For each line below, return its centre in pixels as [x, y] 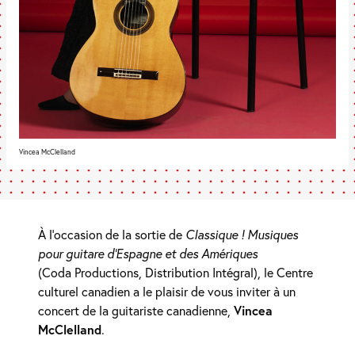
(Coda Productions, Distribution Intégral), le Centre [176, 272]
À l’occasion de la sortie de [112, 234]
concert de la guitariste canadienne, [136, 310]
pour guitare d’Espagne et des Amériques [148, 253]
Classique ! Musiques [242, 234]
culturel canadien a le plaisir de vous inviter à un [167, 291]
